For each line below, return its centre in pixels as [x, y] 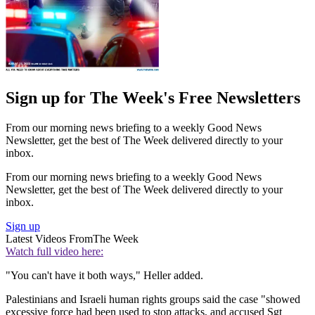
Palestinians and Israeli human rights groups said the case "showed [153, 300]
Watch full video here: [54, 252]
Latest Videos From [49, 239]
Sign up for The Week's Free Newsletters [153, 98]
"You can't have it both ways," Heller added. [104, 276]
